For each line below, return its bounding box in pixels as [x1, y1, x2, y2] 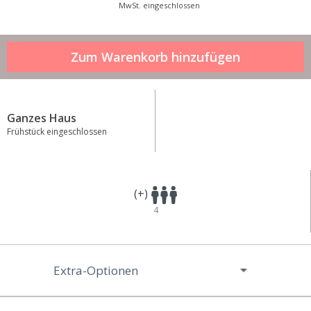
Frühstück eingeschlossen [7, 126, 107, 138]
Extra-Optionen [53, 262, 139, 279]
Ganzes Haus [7, 110, 76, 126]
